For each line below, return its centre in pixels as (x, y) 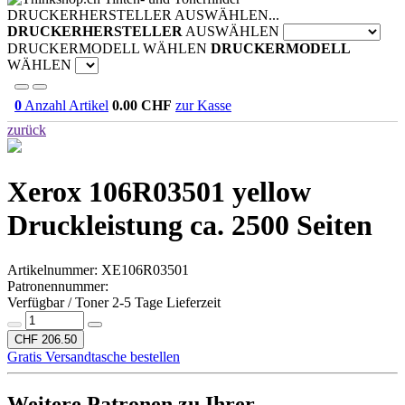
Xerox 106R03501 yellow (159, 192)
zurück (27, 130)
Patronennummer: (58, 286)
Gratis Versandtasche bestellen (94, 356)
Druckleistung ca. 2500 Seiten (190, 226)
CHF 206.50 (46, 339)
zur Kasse (203, 105)
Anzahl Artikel (65, 105)
